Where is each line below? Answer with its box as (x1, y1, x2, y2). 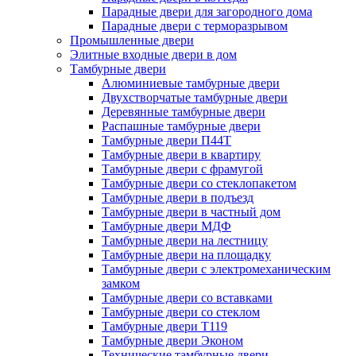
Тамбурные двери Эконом (102, 334, 243, 348)
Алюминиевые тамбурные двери (102, 76, 280, 91)
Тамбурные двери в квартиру (102, 148, 261, 162)
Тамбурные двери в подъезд (102, 191, 253, 205)
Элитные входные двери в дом (70, 48, 237, 62)
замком (102, 277, 140, 291)
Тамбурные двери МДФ (102, 219, 231, 234)
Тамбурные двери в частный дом (102, 205, 281, 219)
